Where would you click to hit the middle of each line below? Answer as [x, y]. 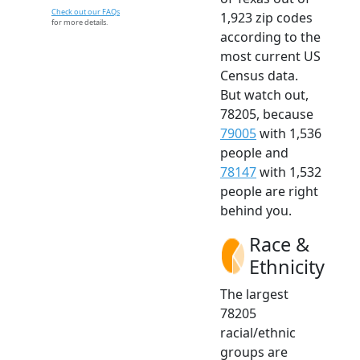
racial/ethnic [258, 332]
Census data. [259, 75]
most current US [270, 56]
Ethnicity [287, 266]
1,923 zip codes [266, 17]
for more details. [80, 22]
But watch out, [264, 94]
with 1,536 [289, 133]
